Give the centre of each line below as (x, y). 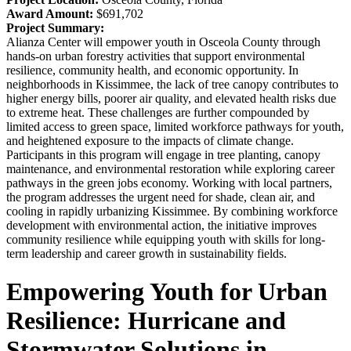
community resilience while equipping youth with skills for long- (166, 239)
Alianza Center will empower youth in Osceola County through (163, 42)
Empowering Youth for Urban (167, 292)
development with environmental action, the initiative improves (161, 225)
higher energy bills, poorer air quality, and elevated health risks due (171, 98)
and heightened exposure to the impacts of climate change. (150, 140)
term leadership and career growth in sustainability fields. (147, 253)
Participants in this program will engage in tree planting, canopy (163, 154)
